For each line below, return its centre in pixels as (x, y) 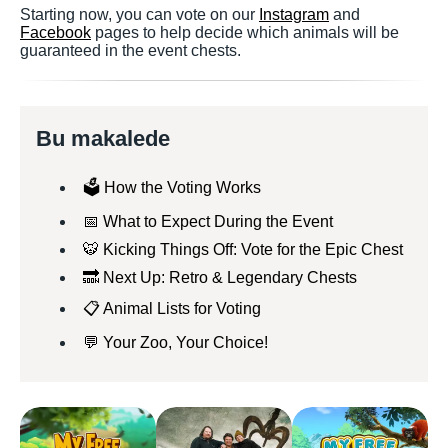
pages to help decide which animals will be (245, 32)
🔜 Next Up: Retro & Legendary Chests (220, 277)
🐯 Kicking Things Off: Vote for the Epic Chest (243, 249)
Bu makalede (103, 138)
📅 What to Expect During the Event (208, 221)
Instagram (294, 14)
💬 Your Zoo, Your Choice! (175, 342)
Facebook (55, 32)
